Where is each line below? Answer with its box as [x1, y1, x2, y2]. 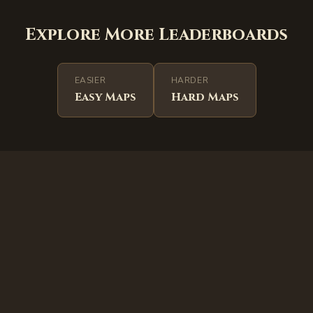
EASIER [74, 75, 106, 86]
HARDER [170, 75, 209, 86]
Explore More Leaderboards [25, 24, 288, 46]
